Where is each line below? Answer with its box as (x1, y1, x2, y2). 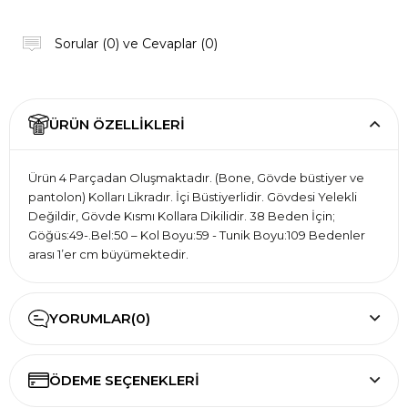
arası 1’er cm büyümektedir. (28, 246, 189, 261)
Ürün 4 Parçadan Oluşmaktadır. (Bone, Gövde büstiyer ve (28, 169, 364, 185)
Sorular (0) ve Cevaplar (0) (55, 35, 218, 52)
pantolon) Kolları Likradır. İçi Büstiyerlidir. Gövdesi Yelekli (28, 189, 357, 204)
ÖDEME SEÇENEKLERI (49, 371, 199, 389)
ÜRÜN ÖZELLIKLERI (49, 115, 185, 133)
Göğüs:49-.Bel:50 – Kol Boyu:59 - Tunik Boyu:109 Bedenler (28, 227, 365, 242)
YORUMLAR (49, 309, 131, 327)
